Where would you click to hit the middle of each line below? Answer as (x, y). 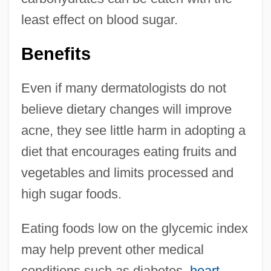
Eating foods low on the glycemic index (134, 228)
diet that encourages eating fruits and (129, 151)
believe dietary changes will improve (126, 109)
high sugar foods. (71, 194)
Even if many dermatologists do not (123, 88)
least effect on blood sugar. (99, 19)
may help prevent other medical (112, 249)
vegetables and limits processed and (127, 172)
